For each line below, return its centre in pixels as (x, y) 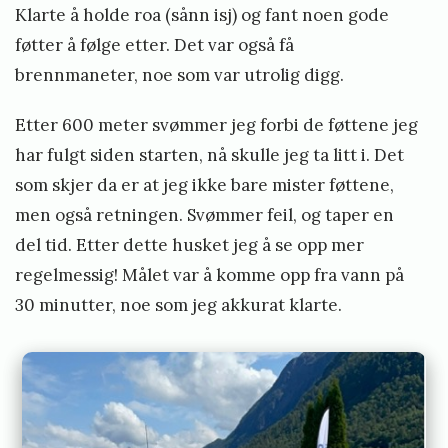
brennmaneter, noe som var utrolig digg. (181, 75)
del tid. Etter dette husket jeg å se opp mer (189, 245)
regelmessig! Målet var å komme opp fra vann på (209, 275)
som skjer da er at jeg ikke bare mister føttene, (204, 185)
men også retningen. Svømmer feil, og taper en (204, 215)
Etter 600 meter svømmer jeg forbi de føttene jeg (216, 125)
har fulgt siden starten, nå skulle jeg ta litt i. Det (209, 155)
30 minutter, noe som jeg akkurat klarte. (180, 305)
